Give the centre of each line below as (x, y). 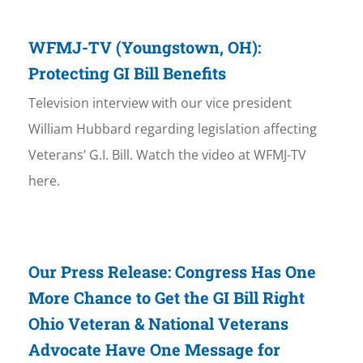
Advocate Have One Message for (154, 350)
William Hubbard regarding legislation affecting (172, 129)
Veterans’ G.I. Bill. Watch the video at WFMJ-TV (167, 155)
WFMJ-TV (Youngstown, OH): (144, 47)
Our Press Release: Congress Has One (172, 272)
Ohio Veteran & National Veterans (158, 324)
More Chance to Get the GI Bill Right (166, 298)
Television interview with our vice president (160, 103)
